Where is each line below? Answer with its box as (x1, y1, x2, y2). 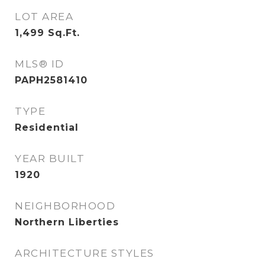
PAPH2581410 (15, 75, 88, 86)
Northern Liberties (15, 216, 119, 228)
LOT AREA (15, 11, 73, 22)
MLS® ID (15, 58, 64, 70)
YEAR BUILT (15, 153, 85, 164)
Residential (15, 122, 79, 133)
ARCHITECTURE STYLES (15, 247, 154, 259)
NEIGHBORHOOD (15, 200, 115, 212)
